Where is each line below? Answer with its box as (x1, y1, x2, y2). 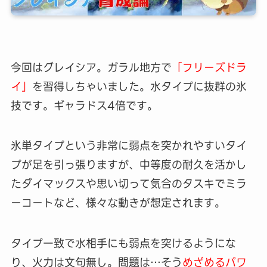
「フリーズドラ (171, 58, 247, 76)
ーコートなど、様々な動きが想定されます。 (10, 194, 225, 212)
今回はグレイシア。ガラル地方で (10, 58, 172, 76)
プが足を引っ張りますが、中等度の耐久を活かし (10, 156, 247, 174)
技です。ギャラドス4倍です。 (10, 97, 158, 114)
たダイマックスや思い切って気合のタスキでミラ (10, 175, 247, 193)
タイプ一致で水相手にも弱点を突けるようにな (10, 235, 236, 253)
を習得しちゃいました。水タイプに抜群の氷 (32, 77, 247, 95)
